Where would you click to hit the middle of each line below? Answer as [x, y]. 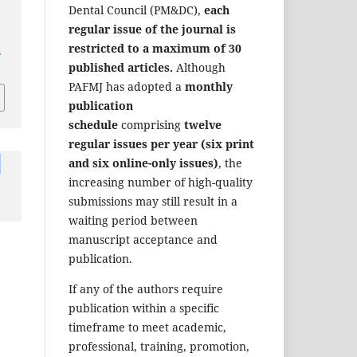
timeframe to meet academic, [147, 328]
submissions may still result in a [153, 202]
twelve [203, 125]
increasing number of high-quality [161, 182]
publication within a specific [144, 308]
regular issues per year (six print [161, 144]
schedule [93, 125]
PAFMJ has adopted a [127, 87]
